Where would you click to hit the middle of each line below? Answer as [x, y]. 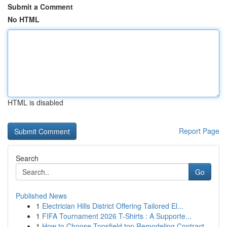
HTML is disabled [35, 102]
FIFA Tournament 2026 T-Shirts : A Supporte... [117, 216]
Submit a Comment [40, 7]
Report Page [199, 131]
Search [27, 158]
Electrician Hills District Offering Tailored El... [113, 206]
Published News [41, 196]
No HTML [24, 19]
